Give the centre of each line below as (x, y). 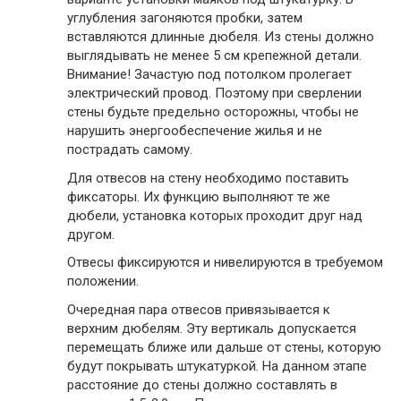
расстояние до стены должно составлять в (202, 384)
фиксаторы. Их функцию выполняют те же (199, 196)
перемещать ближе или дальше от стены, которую (224, 347)
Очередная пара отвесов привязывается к (199, 309)
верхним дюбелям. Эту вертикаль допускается (212, 328)
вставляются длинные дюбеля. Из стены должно (221, 37)
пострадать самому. (130, 150)
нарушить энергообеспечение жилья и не (195, 131)
